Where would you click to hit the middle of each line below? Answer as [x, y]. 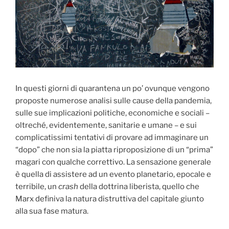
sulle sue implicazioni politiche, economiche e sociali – [112, 113]
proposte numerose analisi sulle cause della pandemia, [113, 101]
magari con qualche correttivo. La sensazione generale [113, 162]
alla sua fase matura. [52, 211]
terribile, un [37, 187]
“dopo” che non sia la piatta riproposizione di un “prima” [114, 150]
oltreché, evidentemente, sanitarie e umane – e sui [106, 125]
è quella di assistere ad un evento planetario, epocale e [113, 175]
